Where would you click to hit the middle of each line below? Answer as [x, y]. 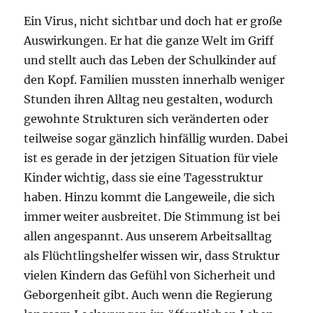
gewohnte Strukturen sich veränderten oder [146, 118]
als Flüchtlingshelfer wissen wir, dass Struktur [152, 255]
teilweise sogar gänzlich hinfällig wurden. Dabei [156, 138]
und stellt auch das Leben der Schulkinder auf [150, 60]
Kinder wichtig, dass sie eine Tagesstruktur [144, 177]
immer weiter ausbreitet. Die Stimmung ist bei [152, 216]
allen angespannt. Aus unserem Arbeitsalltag [148, 236]
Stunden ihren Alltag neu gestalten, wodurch [149, 99]
